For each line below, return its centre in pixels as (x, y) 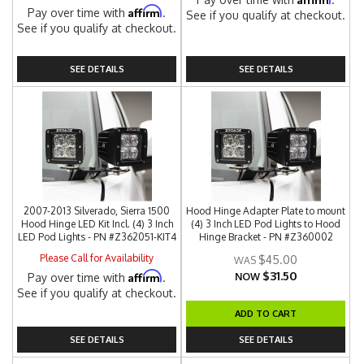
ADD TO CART (266, 313)
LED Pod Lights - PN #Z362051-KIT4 (97, 237)
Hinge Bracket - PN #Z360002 (266, 237)
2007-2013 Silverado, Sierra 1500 (97, 211)
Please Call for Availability (97, 258)
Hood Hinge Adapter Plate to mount (266, 211)
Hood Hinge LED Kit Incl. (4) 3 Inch (97, 224)
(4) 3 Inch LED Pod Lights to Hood (266, 224)
